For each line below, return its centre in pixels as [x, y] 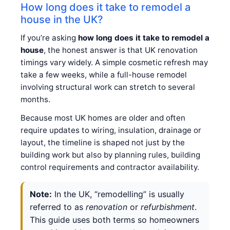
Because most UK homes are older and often [103, 118]
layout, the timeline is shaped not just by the [103, 142]
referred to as [58, 207]
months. [35, 99]
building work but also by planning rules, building [110, 155]
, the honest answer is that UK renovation [121, 50]
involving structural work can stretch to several [108, 87]
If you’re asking [49, 37]
